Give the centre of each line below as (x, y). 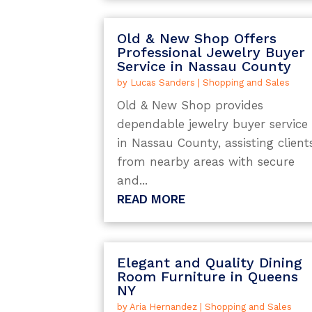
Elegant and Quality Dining (210, 263)
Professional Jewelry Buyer (211, 52)
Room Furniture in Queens (208, 277)
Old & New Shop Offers (197, 38)
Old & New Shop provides (190, 105)
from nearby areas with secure (206, 161)
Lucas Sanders (163, 82)
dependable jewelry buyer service (213, 124)
